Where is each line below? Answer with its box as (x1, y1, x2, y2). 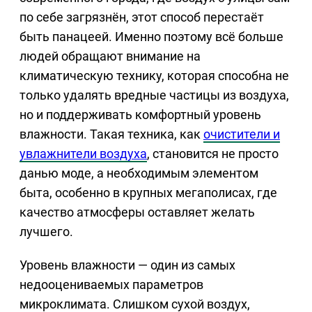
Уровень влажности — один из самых (19, 258, 235, 273)
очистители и (203, 127, 280, 142)
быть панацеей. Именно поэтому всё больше (19, 29, 283, 45)
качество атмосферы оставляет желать (19, 205, 255, 220)
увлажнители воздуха (19, 146, 147, 162)
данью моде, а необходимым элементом (19, 166, 258, 181)
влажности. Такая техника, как (19, 127, 203, 142)
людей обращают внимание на (19, 49, 201, 64)
